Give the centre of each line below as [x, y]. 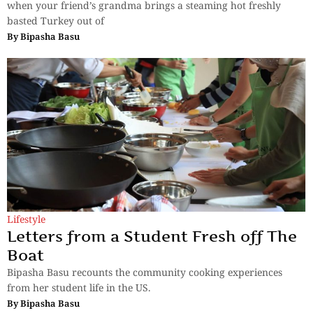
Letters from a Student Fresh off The [152, 236]
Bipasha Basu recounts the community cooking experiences [145, 272]
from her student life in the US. [79, 287]
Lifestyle [26, 219]
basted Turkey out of [56, 20]
